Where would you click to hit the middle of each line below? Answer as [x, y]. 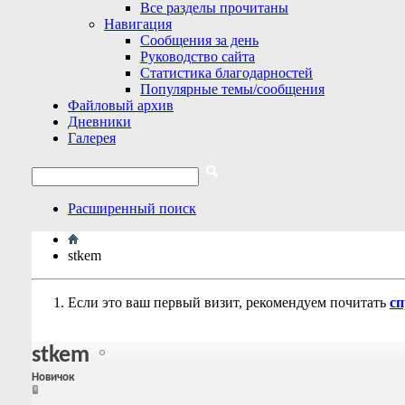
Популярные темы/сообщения [232, 89]
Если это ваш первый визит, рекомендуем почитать [229, 302]
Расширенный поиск [132, 208]
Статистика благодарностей [226, 73]
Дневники [99, 122]
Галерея [92, 138]
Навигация [138, 24]
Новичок [53, 378]
